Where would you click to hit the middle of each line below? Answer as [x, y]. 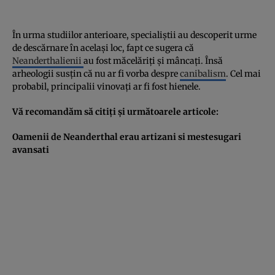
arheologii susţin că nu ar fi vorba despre [96, 73]
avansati [31, 149]
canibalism [203, 73]
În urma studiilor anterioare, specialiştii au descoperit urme [134, 35]
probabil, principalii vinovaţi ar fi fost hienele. [107, 86]
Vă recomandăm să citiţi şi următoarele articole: [116, 111]
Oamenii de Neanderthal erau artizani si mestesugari [127, 137]
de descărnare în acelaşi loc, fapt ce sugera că [103, 48]
